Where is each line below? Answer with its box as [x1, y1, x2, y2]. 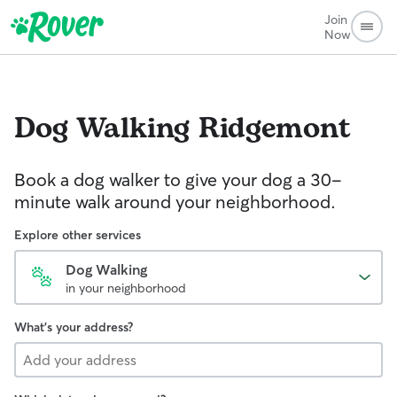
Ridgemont [198, 107, 351, 151]
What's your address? [14, 319, 133, 335]
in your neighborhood [66, 280, 186, 296]
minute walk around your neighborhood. [14, 191, 336, 213]
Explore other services [14, 227, 141, 243]
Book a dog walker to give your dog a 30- [14, 168, 342, 191]
